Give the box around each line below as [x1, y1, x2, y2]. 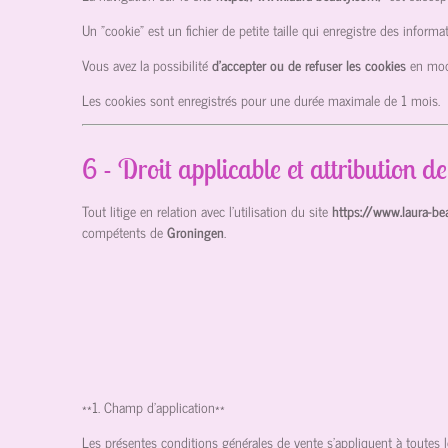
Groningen [167, 219, 224, 243]
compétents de [82, 219, 163, 243]
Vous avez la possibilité [82, 53, 208, 77]
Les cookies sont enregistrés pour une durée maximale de [82, 88, 397, 112]
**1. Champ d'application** [82, 394, 225, 418]
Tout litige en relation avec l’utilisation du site [82, 198, 328, 222]
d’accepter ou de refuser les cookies [212, 53, 406, 77]
